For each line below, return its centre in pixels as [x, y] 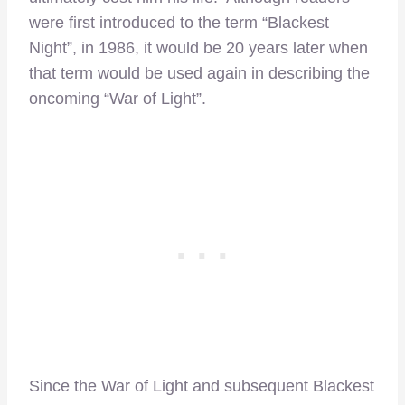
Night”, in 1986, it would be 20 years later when [198, 48]
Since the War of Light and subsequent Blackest [202, 386]
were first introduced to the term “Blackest [179, 23]
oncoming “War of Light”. [118, 99]
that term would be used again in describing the [199, 74]
